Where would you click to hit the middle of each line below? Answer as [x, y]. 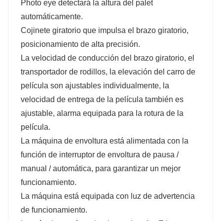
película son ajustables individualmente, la [95, 85]
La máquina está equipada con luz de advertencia [108, 196]
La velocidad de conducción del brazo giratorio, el [108, 58]
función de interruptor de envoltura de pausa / [100, 154]
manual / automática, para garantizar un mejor [101, 168]
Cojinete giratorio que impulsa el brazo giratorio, [105, 30]
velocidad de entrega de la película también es [102, 99]
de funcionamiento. [54, 210]
